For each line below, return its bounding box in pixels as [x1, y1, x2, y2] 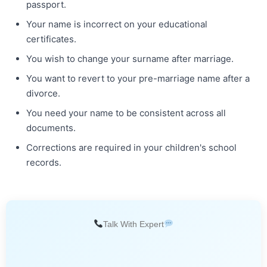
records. [26, 156, 61, 168]
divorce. [26, 87, 60, 99]
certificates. [26, 33, 76, 45]
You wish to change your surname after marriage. [26, 52, 234, 64]
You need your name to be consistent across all [26, 107, 226, 119]
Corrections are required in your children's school [26, 141, 237, 153]
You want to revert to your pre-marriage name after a [26, 72, 250, 84]
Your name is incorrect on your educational [26, 18, 207, 30]
